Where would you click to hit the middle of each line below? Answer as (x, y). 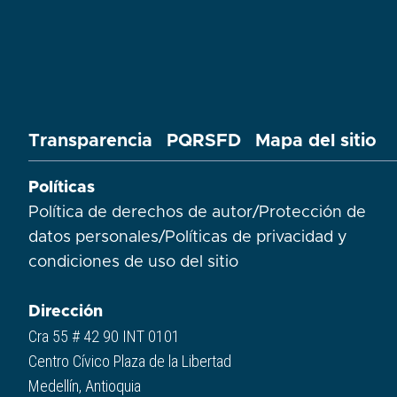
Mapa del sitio (316, 141)
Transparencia (90, 141)
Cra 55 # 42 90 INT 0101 (104, 337)
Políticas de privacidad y (256, 238)
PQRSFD (204, 141)
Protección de (312, 213)
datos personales (93, 238)
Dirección (66, 312)
